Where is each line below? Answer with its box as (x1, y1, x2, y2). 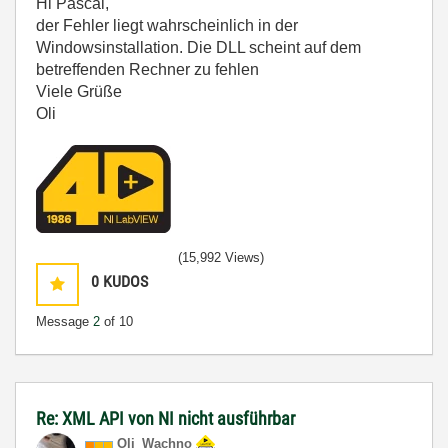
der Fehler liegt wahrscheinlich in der (36, 17, 298, 34)
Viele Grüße (36, 83, 122, 100)
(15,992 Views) (178, 250, 264, 265)
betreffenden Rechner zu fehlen (36, 61, 259, 78)
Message (36, 314, 93, 329)
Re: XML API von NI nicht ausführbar (36, 408, 295, 429)
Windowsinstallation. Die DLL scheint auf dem (36, 39, 361, 56)
